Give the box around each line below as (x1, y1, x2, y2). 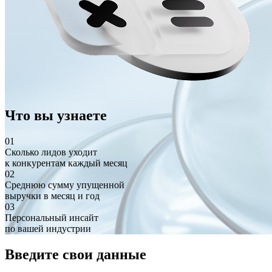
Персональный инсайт (5, 212, 98, 223)
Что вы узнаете (5, 107, 107, 123)
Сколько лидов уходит (5, 146, 97, 157)
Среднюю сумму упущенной (5, 179, 124, 190)
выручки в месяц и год (5, 190, 100, 201)
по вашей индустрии (5, 223, 91, 234)
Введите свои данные (5, 246, 146, 262)
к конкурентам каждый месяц (5, 157, 127, 168)
